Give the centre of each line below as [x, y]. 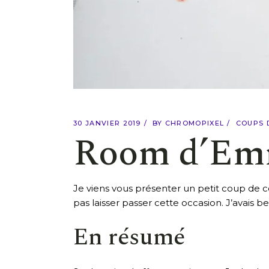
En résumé [129, 237]
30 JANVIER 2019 [107, 123]
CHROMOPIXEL [195, 123]
